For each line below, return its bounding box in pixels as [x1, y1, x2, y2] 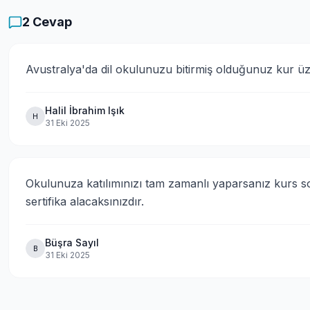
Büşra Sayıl [45, 237, 99, 248]
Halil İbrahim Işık [45, 104, 125, 116]
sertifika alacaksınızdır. [26, 194, 144, 208]
